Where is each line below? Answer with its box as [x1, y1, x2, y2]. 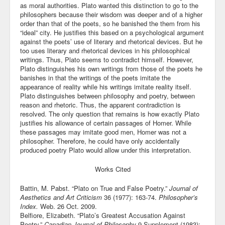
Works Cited [94, 164, 131, 174]
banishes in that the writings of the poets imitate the [20, 73, 171, 82]
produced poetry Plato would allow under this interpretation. [20, 145, 191, 155]
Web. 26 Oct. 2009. [38, 201, 97, 211]
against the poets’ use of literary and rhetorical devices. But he [20, 37, 202, 46]
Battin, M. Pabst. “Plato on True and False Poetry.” [20, 183, 169, 193]
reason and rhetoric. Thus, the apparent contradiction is [20, 100, 181, 109]
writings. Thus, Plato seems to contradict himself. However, [20, 55, 193, 64]
